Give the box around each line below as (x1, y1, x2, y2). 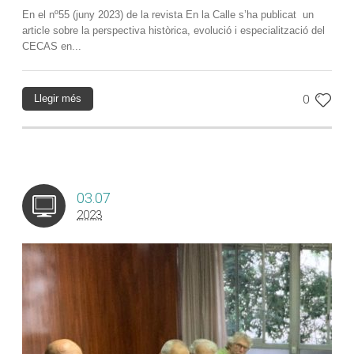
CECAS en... (22, 40, 81, 52)
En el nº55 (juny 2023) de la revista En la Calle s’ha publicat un (22, 9, 314, 21)
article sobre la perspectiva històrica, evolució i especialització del (22, 24, 325, 36)
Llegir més (34, 92, 81, 104)
